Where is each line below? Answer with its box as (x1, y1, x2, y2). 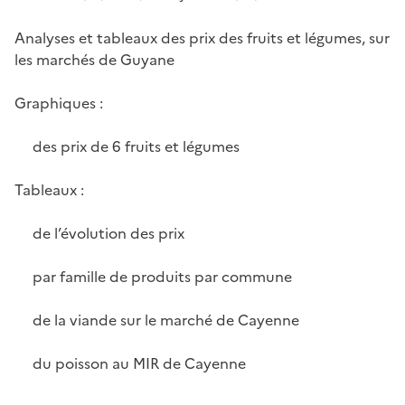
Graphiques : (14, 91, 103, 114)
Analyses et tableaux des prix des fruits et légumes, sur (14, 26, 390, 49)
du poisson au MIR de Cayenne (28, 352, 246, 374)
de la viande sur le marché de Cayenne (28, 308, 299, 331)
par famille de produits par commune (28, 265, 292, 287)
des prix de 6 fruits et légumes (28, 135, 240, 157)
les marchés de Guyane (14, 48, 174, 71)
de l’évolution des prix (28, 221, 184, 244)
